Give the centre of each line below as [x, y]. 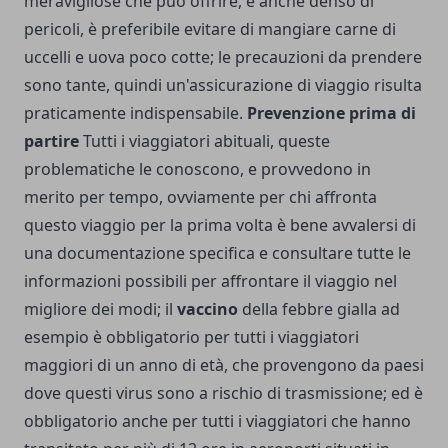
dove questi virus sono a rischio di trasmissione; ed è [223, 393]
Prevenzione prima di [331, 113]
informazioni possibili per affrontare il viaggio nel [210, 281]
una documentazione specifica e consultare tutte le [217, 253]
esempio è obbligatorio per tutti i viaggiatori [191, 337]
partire [51, 141]
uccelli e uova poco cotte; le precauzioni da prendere [223, 57]
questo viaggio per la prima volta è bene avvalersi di [220, 225]
